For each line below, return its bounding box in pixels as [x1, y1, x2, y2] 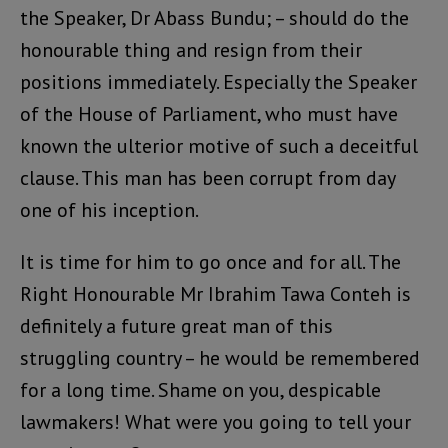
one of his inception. [20, 196, 199, 223]
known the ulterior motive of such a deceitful [20, 132, 418, 159]
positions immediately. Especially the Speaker [20, 68, 417, 95]
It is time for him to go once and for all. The [20, 248, 401, 275]
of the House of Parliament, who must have [20, 100, 398, 127]
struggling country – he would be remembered [20, 344, 420, 371]
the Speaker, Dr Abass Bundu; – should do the [20, 4, 409, 31]
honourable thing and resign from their [20, 36, 362, 63]
